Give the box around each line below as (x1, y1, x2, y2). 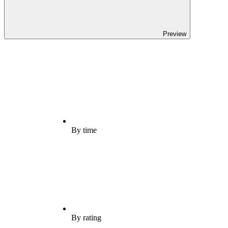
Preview (163, 30, 186, 38)
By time (71, 125, 97, 134)
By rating (71, 213, 101, 222)
